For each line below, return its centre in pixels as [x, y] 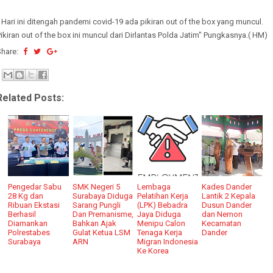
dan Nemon [222, 214]
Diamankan [28, 223]
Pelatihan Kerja [163, 196]
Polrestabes [29, 232]
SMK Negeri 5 [97, 186]
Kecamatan [222, 223]
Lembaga [154, 186]
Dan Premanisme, [103, 214]
